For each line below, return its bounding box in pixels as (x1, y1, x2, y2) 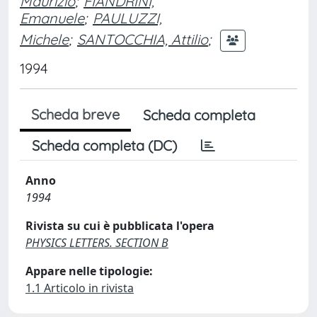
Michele (20, 30, 69, 48)
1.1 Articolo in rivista (25, 280, 134, 296)
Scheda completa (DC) (32, 137, 177, 154)
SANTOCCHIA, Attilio (77, 30, 208, 48)
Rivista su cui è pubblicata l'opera (25, 218, 214, 234)
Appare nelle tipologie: (25, 263, 153, 279)
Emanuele (20, 9, 84, 27)
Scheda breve (31, 105, 120, 123)
